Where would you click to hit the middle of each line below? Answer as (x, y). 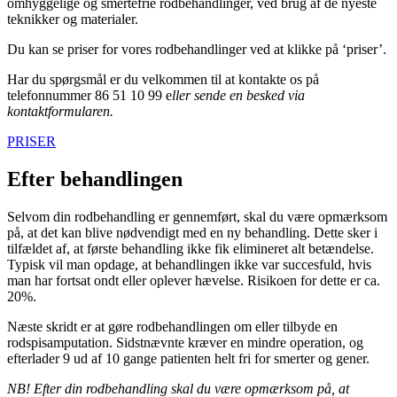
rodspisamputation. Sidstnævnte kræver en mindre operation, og (185, 342)
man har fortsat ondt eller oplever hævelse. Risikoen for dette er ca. (194, 280)
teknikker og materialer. (73, 19)
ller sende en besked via (238, 95)
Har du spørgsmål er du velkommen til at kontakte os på (163, 79)
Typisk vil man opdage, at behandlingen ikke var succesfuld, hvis (189, 264)
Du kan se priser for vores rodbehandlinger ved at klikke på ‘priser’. (197, 49)
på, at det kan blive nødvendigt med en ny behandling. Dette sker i (192, 232)
